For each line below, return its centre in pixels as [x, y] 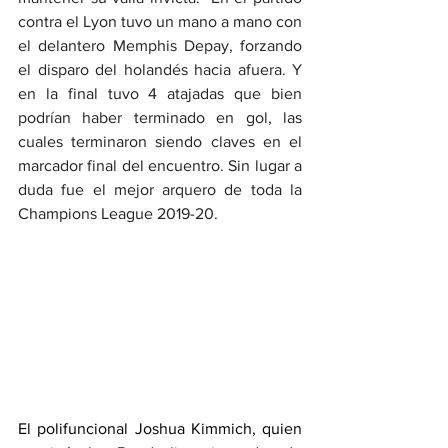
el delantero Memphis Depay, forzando [160, 46]
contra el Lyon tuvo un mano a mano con [160, 22]
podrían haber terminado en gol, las [160, 118]
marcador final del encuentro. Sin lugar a [160, 166]
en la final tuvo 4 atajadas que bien [160, 94]
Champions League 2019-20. [118, 214]
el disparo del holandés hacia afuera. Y [160, 70]
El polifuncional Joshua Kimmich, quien [160, 428]
